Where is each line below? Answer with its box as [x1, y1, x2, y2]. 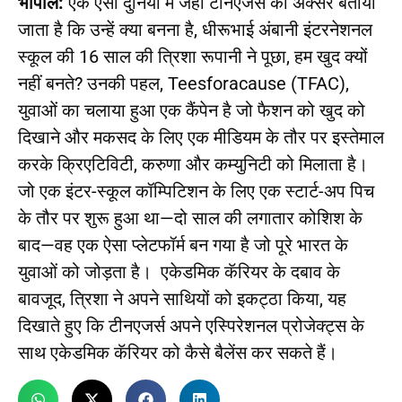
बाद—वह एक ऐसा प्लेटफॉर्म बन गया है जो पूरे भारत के [18, 234, 348, 257]
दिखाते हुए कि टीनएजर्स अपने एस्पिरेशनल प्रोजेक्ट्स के [18, 315, 364, 337]
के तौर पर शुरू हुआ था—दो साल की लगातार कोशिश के [18, 207, 363, 230]
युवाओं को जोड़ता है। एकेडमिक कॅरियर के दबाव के [18, 261, 340, 284]
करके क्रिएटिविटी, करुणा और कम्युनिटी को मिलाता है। [18, 153, 368, 176]
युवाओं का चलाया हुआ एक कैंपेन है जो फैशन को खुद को [18, 100, 365, 122]
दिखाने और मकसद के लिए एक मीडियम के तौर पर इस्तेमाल [18, 127, 384, 149]
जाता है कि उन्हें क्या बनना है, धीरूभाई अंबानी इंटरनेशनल [18, 19, 372, 41]
